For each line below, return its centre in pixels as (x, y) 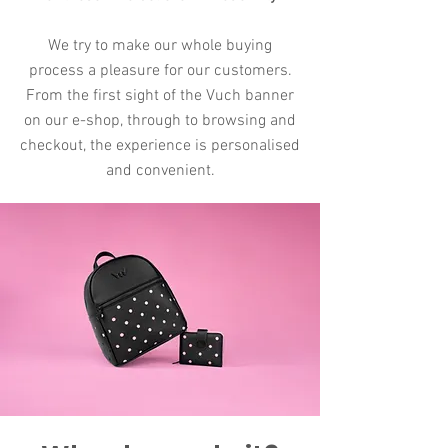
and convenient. (160, 171)
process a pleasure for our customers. (160, 71)
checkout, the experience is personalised (160, 146)
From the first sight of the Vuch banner (160, 96)
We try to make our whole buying (160, 46)
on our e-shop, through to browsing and (160, 121)
